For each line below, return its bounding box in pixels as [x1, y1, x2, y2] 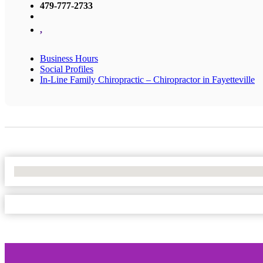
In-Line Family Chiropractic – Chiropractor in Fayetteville [40, 74, 255, 85]
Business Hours [40, 53, 98, 63]
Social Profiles [40, 63, 93, 74]
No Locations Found [14, 166, 91, 176]
